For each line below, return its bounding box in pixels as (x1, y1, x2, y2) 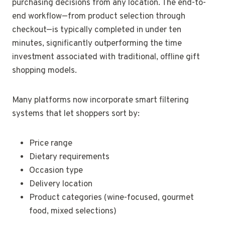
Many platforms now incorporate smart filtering (12, 95, 189, 106)
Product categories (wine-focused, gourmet (29, 192, 194, 204)
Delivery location (29, 179, 92, 190)
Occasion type (29, 165, 83, 177)
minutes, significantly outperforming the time (12, 38, 182, 50)
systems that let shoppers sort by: (12, 108, 140, 120)
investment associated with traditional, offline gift (12, 52, 200, 63)
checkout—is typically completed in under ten (12, 25, 181, 36)
